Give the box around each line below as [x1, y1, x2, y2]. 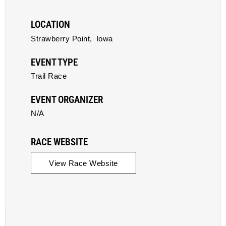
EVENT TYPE [31, 56, 78, 68]
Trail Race [31, 72, 67, 80]
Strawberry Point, [31, 34, 92, 43]
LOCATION [31, 19, 70, 30]
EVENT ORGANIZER [31, 94, 103, 105]
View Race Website [49, 159, 118, 167]
